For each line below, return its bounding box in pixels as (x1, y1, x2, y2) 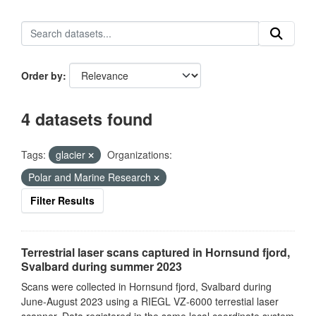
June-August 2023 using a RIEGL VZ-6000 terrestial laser (21, 294, 279, 308)
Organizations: (107, 147, 172, 162)
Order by (21, 68, 63, 83)
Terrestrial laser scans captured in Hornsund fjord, (21, 244, 290, 260)
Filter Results (30, 193, 95, 207)
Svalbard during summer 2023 (21, 258, 182, 274)
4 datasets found (21, 107, 152, 130)
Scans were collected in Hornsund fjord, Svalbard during (21, 279, 272, 293)
